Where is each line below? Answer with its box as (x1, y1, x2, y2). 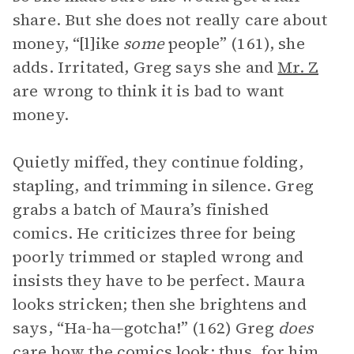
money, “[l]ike (13, 32, 124, 55)
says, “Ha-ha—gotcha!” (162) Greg (13, 317, 278, 339)
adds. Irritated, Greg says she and (13, 56, 278, 78)
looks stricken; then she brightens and (13, 293, 307, 315)
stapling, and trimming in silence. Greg (13, 175, 314, 197)
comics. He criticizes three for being (13, 222, 296, 244)
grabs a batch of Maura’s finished (13, 198, 269, 220)
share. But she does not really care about (13, 9, 328, 31)
